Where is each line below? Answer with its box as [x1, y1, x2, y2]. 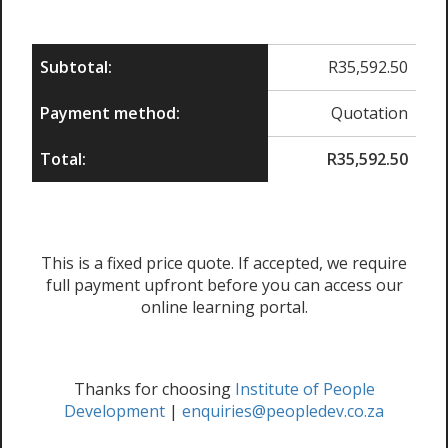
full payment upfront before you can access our [45, 273, 403, 296]
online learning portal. [140, 295, 308, 318]
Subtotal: [40, 55, 112, 78]
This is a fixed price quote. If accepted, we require [41, 251, 407, 274]
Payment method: [40, 101, 180, 124]
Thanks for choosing [73, 377, 235, 400]
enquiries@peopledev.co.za [182, 399, 384, 422]
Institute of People [234, 377, 375, 400]
